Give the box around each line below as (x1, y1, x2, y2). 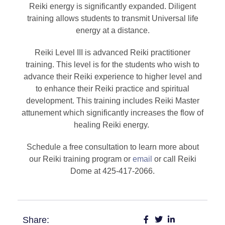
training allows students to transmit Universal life (27, 14, 198, 23)
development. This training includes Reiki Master (26, 96, 199, 105)
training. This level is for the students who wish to (26, 60, 199, 69)
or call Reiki (152, 154, 196, 163)
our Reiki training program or (29, 154, 133, 163)
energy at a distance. (75, 26, 150, 35)
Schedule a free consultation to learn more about (26, 142, 199, 151)
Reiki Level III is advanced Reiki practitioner (35, 48, 190, 57)
